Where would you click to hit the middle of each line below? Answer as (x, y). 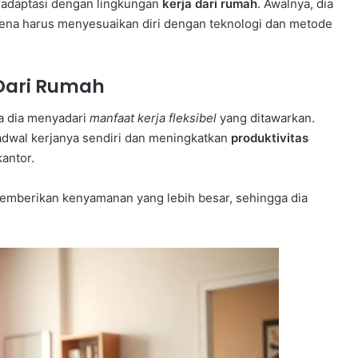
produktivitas (270, 138)
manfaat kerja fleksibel (153, 118)
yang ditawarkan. (266, 118)
